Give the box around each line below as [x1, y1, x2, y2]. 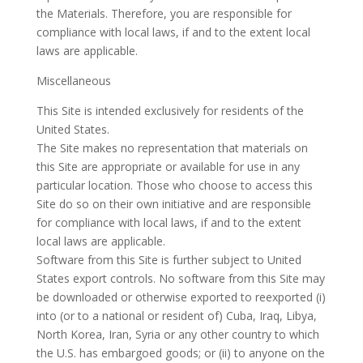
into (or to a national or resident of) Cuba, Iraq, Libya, [36, 308, 317, 324]
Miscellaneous [36, 73, 111, 89]
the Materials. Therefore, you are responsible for [36, 6, 292, 22]
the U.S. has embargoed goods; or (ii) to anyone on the [36, 345, 325, 361]
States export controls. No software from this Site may [36, 271, 325, 287]
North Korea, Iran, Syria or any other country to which [36, 327, 319, 343]
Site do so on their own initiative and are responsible [36, 196, 311, 212]
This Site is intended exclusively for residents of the [36, 103, 304, 119]
